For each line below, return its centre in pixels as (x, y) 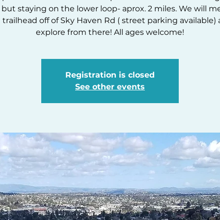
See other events (110, 87)
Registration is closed (110, 75)
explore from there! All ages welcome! (110, 32)
